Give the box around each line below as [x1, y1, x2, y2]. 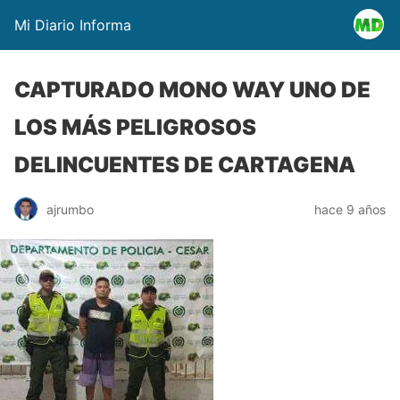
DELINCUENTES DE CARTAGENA [14, 152, 355, 178]
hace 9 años [314, 201, 386, 217]
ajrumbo [46, 201, 94, 217]
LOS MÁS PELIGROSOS [14, 114, 256, 140]
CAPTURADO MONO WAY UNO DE [14, 77, 371, 103]
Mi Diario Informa [14, 16, 131, 34]
